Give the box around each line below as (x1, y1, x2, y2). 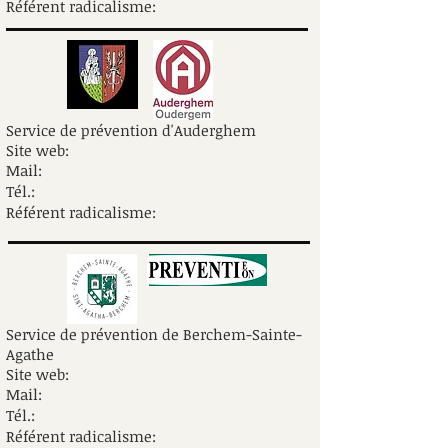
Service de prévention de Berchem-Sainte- (6, 324, 302, 344)
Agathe (6, 344, 54, 364)
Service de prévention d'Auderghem (6, 120, 256, 140)
